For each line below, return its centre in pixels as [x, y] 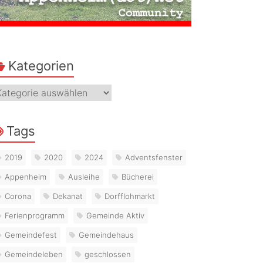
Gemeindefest [31, 235]
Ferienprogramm [35, 215]
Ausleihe [84, 176]
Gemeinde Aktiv [116, 215]
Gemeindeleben [34, 254]
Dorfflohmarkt [130, 196]
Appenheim [26, 176]
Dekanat [68, 196]
